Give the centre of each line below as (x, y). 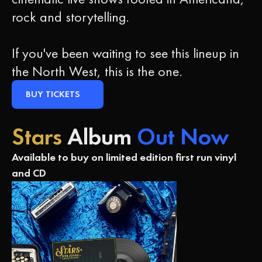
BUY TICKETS (53, 94)
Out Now (183, 137)
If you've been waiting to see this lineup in (125, 53)
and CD (29, 173)
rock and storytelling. (70, 16)
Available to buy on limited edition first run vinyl (124, 158)
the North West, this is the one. (97, 71)
